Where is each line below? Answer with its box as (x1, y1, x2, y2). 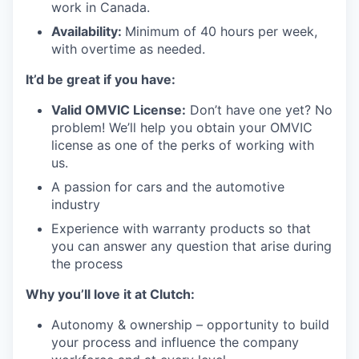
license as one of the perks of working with (51, 137, 314, 153)
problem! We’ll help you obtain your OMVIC (51, 119, 313, 135)
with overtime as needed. (51, 41, 205, 57)
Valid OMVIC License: (51, 102, 186, 118)
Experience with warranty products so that (51, 220, 311, 236)
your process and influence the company (51, 334, 299, 350)
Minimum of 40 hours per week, (125, 23, 317, 39)
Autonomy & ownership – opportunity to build (51, 317, 329, 333)
